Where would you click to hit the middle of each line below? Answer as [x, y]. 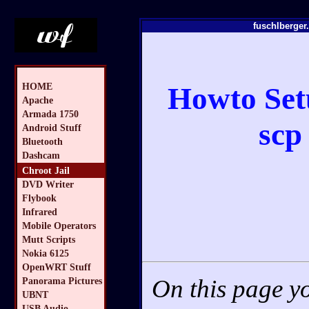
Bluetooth [42, 142]
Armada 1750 [50, 114]
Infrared [40, 212]
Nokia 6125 [46, 253]
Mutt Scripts [49, 240]
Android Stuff [52, 128]
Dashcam [41, 156]
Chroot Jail [46, 170]
